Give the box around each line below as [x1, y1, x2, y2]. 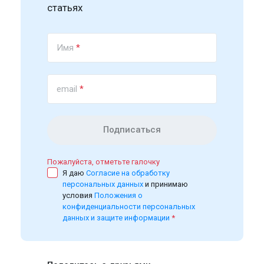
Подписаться [103, 124, 161, 135]
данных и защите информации [62, 213, 170, 222]
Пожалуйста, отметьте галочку [47, 157, 160, 166]
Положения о [94, 190, 143, 200]
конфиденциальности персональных [62, 202, 196, 211]
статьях [47, 1, 83, 14]
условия [62, 190, 95, 200]
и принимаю [145, 179, 189, 189]
